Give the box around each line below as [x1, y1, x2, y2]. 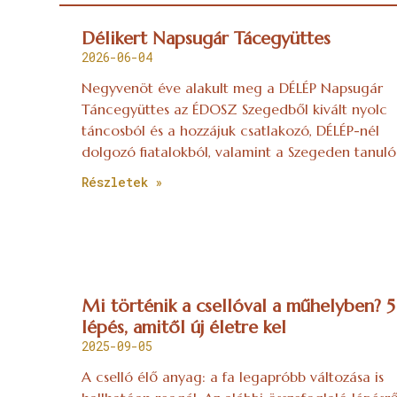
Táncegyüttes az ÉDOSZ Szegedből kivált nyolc [82, 100, 388, 119]
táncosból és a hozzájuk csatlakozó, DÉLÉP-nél [82, 121, 380, 140]
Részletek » [82, 174, 163, 191]
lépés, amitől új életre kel [82, 316, 287, 339]
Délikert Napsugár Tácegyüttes [82, 27, 331, 51]
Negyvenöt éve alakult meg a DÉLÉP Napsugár [82, 79, 384, 97]
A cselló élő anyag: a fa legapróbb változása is [82, 368, 385, 386]
